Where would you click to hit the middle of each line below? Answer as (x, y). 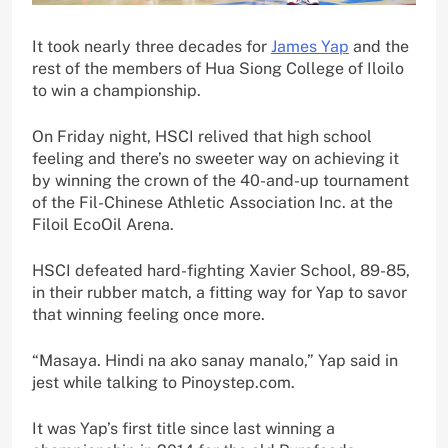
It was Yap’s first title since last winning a (183, 428)
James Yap (310, 46)
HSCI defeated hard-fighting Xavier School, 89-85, (221, 270)
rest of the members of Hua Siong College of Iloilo (218, 68)
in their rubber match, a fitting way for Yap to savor (219, 292)
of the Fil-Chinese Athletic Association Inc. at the (212, 202)
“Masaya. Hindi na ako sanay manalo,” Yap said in (215, 360)
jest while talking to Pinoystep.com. (163, 382)
